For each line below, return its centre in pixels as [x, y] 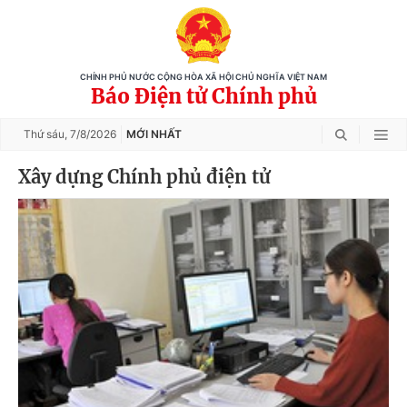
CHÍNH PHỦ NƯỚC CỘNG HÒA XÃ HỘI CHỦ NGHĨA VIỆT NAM [203, 77]
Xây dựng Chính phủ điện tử [144, 177]
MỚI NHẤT [154, 134]
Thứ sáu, [47, 134]
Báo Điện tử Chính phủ [203, 96]
